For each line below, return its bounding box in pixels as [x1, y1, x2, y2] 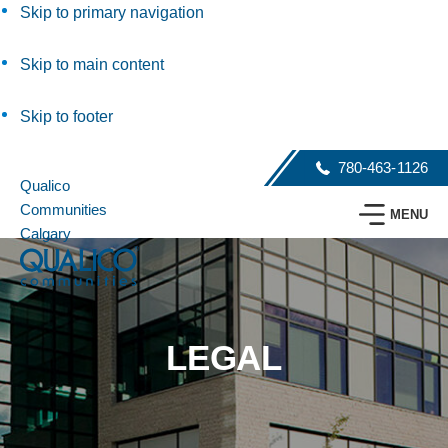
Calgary [20, 225, 71, 242]
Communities [20, 201, 107, 218]
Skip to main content [20, 56, 164, 73]
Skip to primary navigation [20, 4, 204, 21]
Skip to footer [20, 108, 113, 125]
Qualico [20, 177, 70, 194]
